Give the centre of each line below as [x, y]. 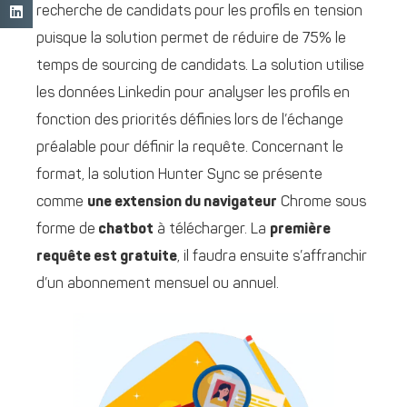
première [300, 230]
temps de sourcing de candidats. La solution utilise [200, 67]
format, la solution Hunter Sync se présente [179, 176]
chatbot [124, 230]
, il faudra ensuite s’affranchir [272, 258]
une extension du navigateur [182, 203]
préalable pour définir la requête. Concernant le [190, 149]
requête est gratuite [107, 258]
